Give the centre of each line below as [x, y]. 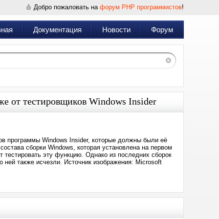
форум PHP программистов [141, 7]
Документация [57, 30]
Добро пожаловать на [67, 7]
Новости [116, 30]
